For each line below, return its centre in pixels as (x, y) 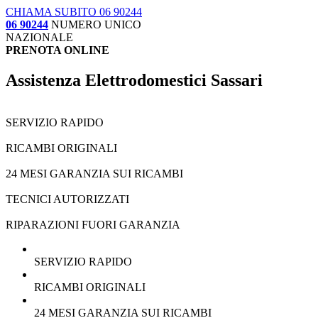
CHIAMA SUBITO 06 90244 (74, 11)
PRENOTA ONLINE (57, 50)
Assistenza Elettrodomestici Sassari (134, 80)
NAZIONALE (39, 37)
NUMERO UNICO (96, 24)
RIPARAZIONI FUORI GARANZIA (93, 225)
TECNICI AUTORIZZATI (67, 199)
